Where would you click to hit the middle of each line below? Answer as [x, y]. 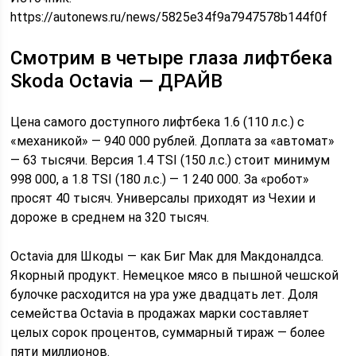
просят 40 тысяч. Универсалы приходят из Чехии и [163, 198]
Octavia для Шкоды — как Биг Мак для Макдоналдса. [167, 256]
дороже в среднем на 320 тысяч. [110, 217]
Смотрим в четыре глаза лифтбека [172, 58]
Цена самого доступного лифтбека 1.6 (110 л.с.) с [158, 122]
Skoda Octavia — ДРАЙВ [117, 81]
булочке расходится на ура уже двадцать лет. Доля [164, 294]
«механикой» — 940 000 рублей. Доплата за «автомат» [173, 141]
